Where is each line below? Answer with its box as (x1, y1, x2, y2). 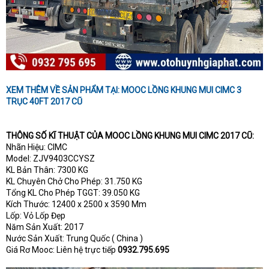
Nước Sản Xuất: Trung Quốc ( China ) (6, 234, 143, 244)
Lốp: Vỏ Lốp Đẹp (6, 211, 65, 221)
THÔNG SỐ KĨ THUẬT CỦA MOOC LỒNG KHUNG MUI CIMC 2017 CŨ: (6, 131, 254, 141)
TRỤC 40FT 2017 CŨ (6, 97, 82, 107)
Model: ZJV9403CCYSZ (6, 154, 95, 164)
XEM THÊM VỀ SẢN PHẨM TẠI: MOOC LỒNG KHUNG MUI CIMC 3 (6, 85, 241, 95)
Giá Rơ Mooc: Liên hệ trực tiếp (6, 245, 118, 255)
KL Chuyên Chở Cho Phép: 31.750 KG (6, 177, 142, 187)
